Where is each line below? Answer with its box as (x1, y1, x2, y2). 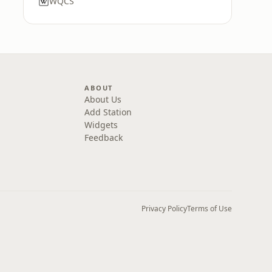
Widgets (84, 119, 118, 131)
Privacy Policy (141, 203, 187, 214)
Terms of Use (187, 203, 232, 214)
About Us (84, 93, 122, 105)
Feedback (84, 132, 123, 143)
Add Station (84, 106, 132, 118)
